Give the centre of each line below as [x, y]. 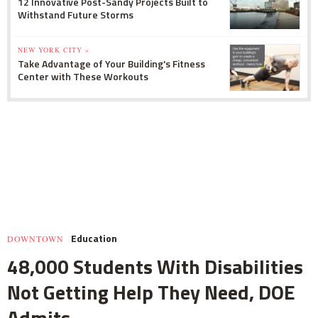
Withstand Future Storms [76, 14]
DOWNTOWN [35, 238]
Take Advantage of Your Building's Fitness [111, 63]
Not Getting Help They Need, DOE [151, 292]
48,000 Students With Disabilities [155, 266]
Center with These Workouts [83, 76]
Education [94, 238]
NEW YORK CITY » [54, 49]
